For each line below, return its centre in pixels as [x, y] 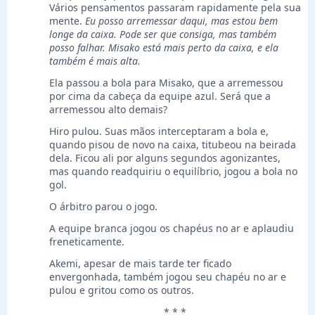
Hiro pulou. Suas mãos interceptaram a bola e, [159, 131]
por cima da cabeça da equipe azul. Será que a [160, 96]
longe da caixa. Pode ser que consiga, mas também [163, 34]
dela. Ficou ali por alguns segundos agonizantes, [165, 158]
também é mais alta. [95, 61]
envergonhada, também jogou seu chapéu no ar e [168, 277]
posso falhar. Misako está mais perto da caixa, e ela [164, 48]
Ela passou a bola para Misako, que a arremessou [166, 83]
